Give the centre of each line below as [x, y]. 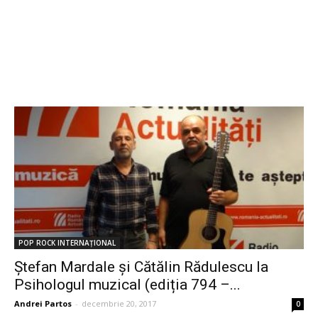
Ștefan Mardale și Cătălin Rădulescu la [141, 267]
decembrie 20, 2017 [119, 304]
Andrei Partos [43, 304]
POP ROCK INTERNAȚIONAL [67, 243]
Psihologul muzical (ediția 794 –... [127, 285]
